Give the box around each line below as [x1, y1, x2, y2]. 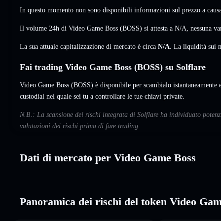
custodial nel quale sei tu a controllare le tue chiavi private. [20, 92, 184, 100]
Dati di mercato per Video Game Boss [20, 151, 196, 164]
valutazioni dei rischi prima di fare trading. [20, 122, 140, 130]
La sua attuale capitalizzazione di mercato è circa [20, 42, 158, 50]
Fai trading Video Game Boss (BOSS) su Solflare [20, 62, 206, 72]
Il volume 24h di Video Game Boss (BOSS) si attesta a [20, 24, 175, 32]
